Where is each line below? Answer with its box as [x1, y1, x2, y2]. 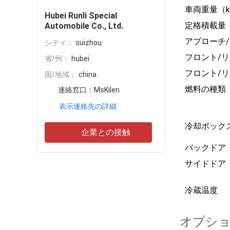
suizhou [75, 39, 102, 47]
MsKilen [94, 86, 120, 94]
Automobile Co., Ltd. [45, 21, 123, 31]
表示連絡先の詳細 [59, 102, 117, 110]
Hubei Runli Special [45, 11, 117, 21]
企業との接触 [81, 127, 130, 137]
